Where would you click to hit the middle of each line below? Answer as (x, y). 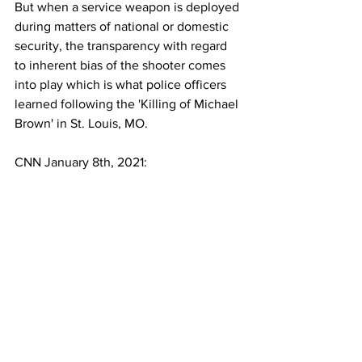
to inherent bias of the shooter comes (122, 65)
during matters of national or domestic (123, 27)
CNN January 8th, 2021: (81, 162)
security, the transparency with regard (122, 46)
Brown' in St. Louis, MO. (81, 124)
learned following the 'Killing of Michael (128, 104)
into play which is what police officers (122, 85)
